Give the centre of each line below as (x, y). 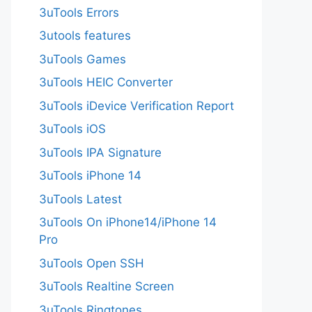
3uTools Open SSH (92, 263)
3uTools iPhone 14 (90, 176)
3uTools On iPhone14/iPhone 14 (128, 223)
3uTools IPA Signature (100, 152)
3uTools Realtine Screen (107, 287)
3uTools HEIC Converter (106, 83)
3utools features (85, 36)
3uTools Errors (79, 12)
